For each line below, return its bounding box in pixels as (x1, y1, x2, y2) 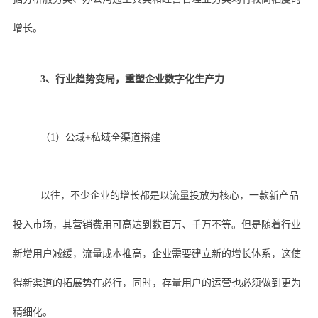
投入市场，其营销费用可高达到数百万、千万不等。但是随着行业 (12, 219, 301, 230)
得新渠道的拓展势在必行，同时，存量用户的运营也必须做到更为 (12, 277, 301, 288)
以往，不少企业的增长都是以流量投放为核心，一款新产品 (40, 190, 299, 201)
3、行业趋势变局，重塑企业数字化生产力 (40, 73, 224, 84)
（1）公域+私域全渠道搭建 (40, 131, 160, 143)
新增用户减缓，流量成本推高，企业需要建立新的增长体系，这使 (12, 248, 301, 259)
